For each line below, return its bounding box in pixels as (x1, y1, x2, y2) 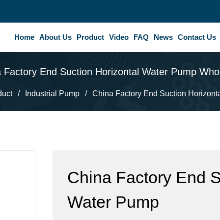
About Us (39, 33, 72, 41)
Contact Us (178, 33, 216, 41)
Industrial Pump (25, 89, 80, 98)
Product (77, 33, 104, 41)
